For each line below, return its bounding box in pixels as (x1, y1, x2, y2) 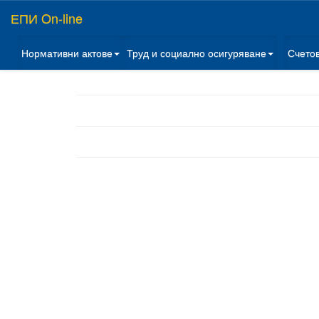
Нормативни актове (21, 46, 113, 60)
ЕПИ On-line (11, 9, 83, 27)
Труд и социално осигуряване (127, 46, 266, 60)
